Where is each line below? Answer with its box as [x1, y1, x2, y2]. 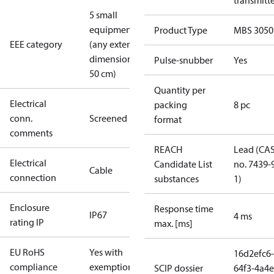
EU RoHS [10, 246, 45, 258]
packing [154, 98, 187, 111]
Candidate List [154, 158, 212, 170]
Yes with [89, 246, 123, 258]
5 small [89, 9, 117, 21]
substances [154, 172, 199, 185]
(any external [89, 38, 143, 50]
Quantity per [154, 84, 206, 96]
